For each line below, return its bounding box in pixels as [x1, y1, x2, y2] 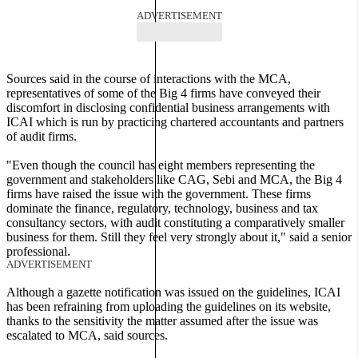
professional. [6, 245, 70, 259]
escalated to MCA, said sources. [6, 328, 168, 343]
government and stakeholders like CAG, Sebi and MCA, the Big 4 [6, 173, 342, 187]
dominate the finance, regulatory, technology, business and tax [6, 201, 318, 216]
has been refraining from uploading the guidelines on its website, [6, 300, 331, 314]
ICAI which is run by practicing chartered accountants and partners [6, 115, 344, 129]
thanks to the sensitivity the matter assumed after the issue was [6, 314, 318, 328]
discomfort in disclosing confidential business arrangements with [6, 101, 330, 115]
